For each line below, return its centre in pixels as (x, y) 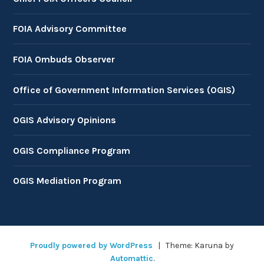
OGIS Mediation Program (67, 181)
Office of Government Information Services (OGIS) (124, 90)
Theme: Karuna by (199, 245)
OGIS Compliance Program (72, 150)
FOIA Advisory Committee (70, 29)
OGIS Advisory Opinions (65, 120)
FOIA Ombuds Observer (64, 59)
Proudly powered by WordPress (92, 245)
